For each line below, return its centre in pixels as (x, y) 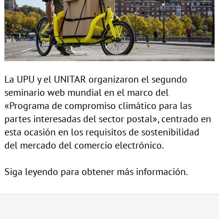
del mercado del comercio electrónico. (84, 145)
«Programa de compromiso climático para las (98, 105)
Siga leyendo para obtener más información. (96, 171)
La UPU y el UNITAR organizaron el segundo (96, 79)
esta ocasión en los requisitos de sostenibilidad (102, 132)
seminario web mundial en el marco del (86, 92)
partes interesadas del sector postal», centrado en (108, 119)
